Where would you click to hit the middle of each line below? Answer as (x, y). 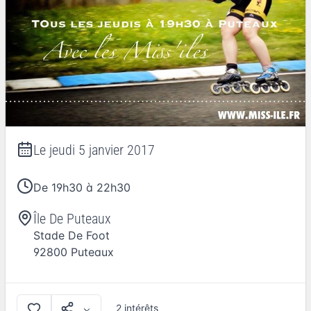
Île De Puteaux (72, 219)
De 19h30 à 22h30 (82, 188)
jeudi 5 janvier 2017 (102, 150)
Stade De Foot (72, 236)
